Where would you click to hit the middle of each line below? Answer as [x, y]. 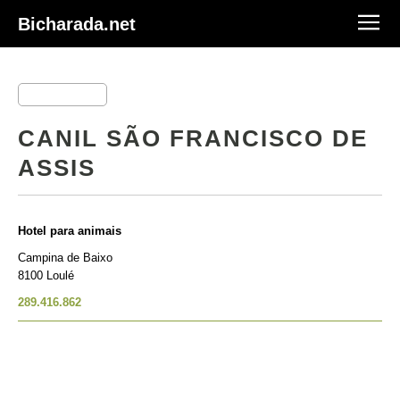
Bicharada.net [77, 24]
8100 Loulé [46, 275]
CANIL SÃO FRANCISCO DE [193, 138]
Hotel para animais [70, 231]
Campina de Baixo [65, 258]
